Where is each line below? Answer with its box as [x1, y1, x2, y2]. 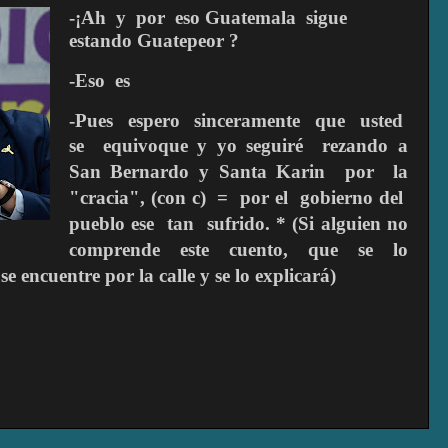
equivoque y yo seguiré [102, 134, 304, 156]
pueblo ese [68, 212, 155, 234]
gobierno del [300, 186, 404, 208]
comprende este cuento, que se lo [68, 238, 408, 260]
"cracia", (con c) [68, 186, 206, 208]
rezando [322, 134, 399, 156]
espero [127, 109, 180, 131]
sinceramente [194, 109, 301, 131]
